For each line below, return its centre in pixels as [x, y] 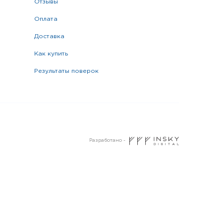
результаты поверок [68, 71]
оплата [48, 19]
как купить [53, 54]
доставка [51, 36]
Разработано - [107, 141]
